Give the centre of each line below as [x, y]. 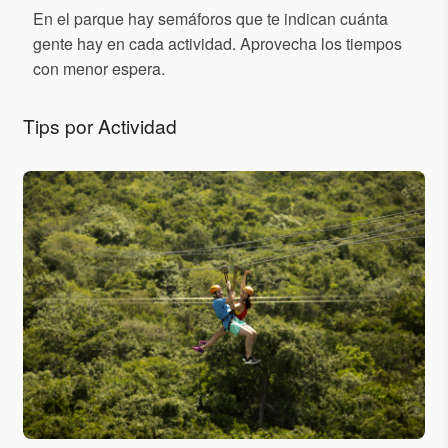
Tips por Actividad [100, 125]
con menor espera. [99, 68]
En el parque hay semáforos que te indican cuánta [210, 18]
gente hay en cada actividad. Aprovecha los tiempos [217, 43]
